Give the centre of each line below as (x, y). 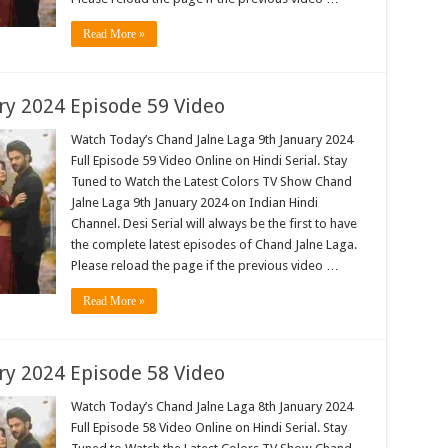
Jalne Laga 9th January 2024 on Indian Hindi (194, 203)
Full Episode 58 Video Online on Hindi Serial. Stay (208, 428)
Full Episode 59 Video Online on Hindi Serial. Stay (208, 161)
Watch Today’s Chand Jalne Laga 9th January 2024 (211, 140)
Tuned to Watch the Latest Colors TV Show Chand (211, 182)
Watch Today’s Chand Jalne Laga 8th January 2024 (211, 407)
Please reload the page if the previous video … (204, 266)
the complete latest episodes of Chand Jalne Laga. (213, 245)
